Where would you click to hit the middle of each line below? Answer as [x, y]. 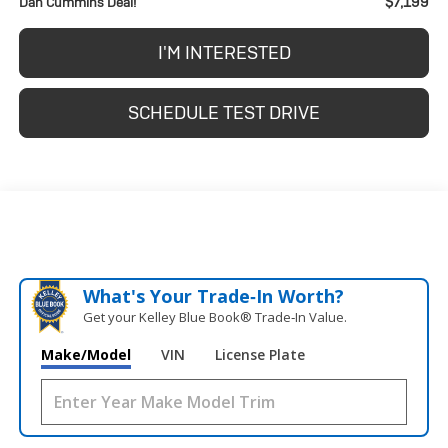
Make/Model [85, 355]
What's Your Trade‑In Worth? [213, 296]
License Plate [259, 355]
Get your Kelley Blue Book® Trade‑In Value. [214, 317]
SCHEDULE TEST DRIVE [224, 113]
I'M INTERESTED [224, 53]
